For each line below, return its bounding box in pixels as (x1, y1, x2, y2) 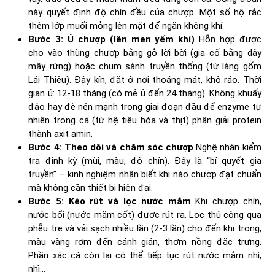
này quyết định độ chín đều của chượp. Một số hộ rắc (28, 7, 261, 18)
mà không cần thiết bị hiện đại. (28, 182, 153, 194)
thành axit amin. (28, 128, 93, 140)
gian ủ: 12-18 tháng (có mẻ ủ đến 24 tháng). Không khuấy (28, 88, 261, 99)
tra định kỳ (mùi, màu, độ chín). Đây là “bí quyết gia (28, 155, 261, 167)
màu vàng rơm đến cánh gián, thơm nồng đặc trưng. (28, 236, 261, 248)
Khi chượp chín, (190, 196, 261, 207)
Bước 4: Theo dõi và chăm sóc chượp (28, 142, 193, 153)
